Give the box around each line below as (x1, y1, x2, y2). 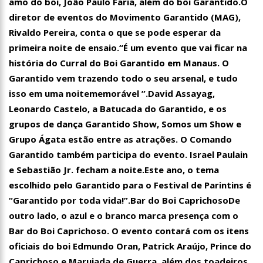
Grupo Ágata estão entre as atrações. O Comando (9, 133, 232, 146)
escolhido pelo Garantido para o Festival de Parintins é (9, 179, 251, 191)
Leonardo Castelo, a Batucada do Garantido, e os (9, 103, 227, 115)
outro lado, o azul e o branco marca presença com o (9, 210, 238, 222)
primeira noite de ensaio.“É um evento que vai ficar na (9, 42, 247, 54)
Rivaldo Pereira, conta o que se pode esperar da (9, 26, 221, 39)
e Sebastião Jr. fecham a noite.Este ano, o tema (9, 164, 219, 176)
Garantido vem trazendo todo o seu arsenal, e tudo (9, 72, 238, 85)
